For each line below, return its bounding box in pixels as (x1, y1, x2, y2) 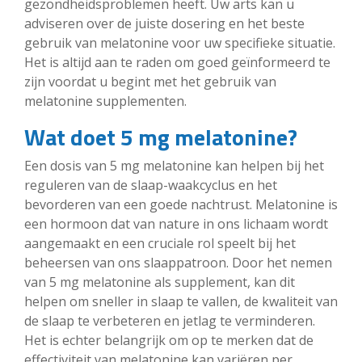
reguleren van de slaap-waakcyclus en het (24, 175, 277, 194)
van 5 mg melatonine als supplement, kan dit (24, 272, 295, 291)
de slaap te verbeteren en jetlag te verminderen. (24, 311, 315, 330)
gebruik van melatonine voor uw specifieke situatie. (24, 33, 335, 52)
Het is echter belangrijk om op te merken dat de (24, 330, 314, 349)
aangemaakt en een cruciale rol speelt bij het (24, 234, 296, 252)
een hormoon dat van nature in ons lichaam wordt (24, 214, 328, 233)
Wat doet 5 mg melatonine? (24, 119, 297, 154)
